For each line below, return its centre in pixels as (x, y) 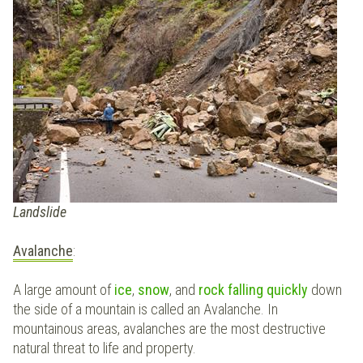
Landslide (40, 212)
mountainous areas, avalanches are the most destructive (169, 329)
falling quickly (269, 290)
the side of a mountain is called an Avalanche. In (145, 310)
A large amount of (64, 290)
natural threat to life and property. (105, 348)
